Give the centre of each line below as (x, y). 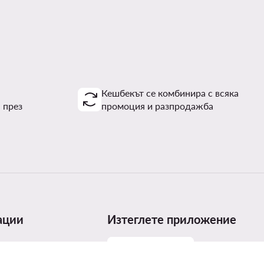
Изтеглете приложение (172, 219)
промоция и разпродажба (157, 105)
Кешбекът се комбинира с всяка (170, 93)
